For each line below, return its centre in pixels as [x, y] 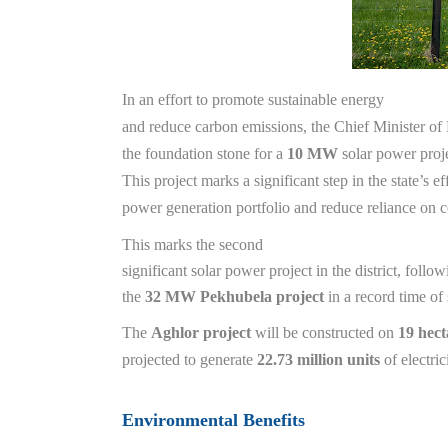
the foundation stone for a [204, 153]
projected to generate [189, 359]
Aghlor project [203, 332]
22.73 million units [318, 359]
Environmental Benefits [213, 420]
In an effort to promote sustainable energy [253, 99]
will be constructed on [326, 332]
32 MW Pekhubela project [234, 296]
